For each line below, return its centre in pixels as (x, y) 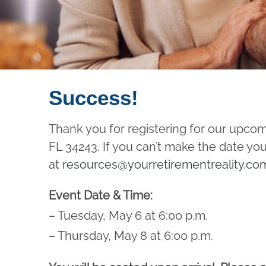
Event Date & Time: (101, 195)
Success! (94, 98)
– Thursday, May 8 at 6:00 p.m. (131, 236)
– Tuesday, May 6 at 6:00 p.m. (128, 216)
